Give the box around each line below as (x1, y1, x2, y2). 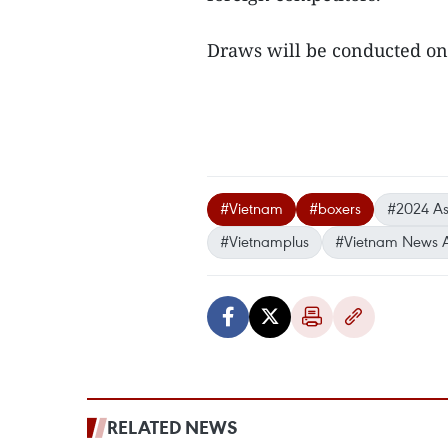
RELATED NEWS (107, 415, 238, 439)
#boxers (309, 198, 361, 218)
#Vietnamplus (220, 231, 309, 251)
